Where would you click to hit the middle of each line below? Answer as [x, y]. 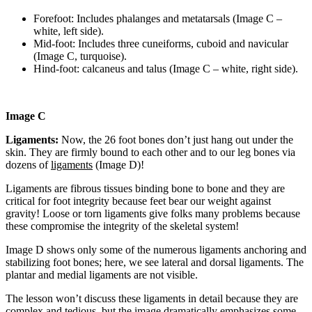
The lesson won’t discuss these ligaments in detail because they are [152, 298]
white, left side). [69, 31]
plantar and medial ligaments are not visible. [102, 274]
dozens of [28, 164]
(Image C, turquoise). [80, 56]
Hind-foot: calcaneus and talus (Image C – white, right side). [166, 68]
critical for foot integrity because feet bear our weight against [138, 201]
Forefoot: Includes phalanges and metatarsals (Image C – [158, 18]
